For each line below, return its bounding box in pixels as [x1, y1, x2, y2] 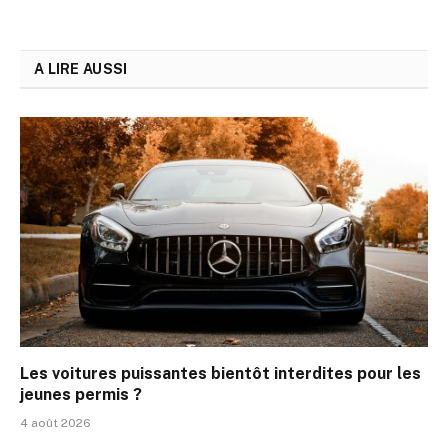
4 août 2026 [20, 415, 91, 430]
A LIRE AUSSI [34, 61, 128, 78]
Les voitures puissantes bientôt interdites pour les [20, 363, 421, 383]
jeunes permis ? [20, 384, 142, 404]
